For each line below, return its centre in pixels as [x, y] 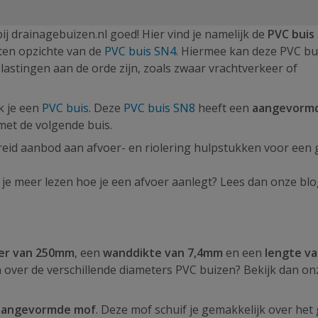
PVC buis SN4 [140, 51]
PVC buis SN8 [159, 108]
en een [244, 253]
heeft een [224, 108]
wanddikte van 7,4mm [163, 253]
